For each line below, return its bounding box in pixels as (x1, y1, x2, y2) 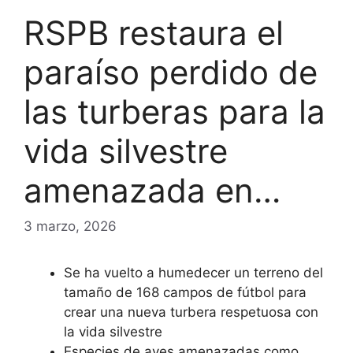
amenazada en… (24, 169, 281, 210)
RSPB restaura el (24, 12, 284, 53)
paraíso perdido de (24, 51, 318, 92)
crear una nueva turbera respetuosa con (64, 304, 318, 321)
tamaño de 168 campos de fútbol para (64, 284, 307, 301)
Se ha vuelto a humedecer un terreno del (64, 265, 323, 281)
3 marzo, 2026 (24, 218, 117, 235)
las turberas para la (24, 91, 325, 132)
